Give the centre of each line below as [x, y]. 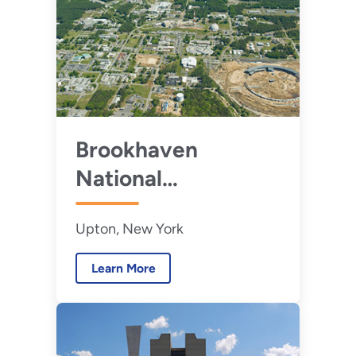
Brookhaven [136, 150]
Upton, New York [129, 229]
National [118, 178]
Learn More [123, 269]
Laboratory [135, 207]
